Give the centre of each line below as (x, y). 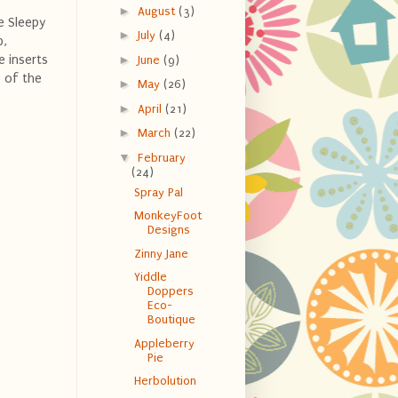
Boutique (171, 320)
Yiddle (150, 277)
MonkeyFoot (167, 216)
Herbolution (165, 381)
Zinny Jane (161, 253)
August (158, 11)
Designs (168, 230)
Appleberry (164, 343)
